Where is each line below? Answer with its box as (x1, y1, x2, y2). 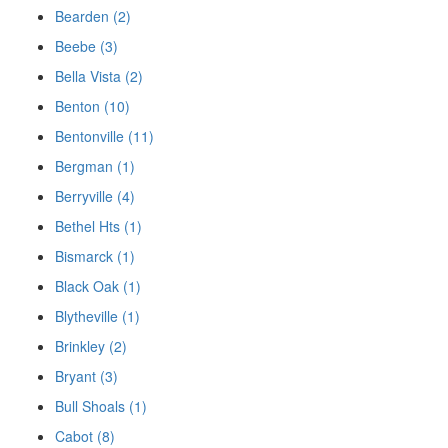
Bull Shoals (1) (55, 396, 147, 417)
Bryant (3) (55, 366, 118, 387)
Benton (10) (55, 96, 130, 117)
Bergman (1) (55, 156, 135, 177)
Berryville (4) (55, 186, 135, 207)
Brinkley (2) (55, 336, 127, 357)
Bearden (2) (55, 6, 131, 27)
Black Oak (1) (55, 276, 141, 297)
